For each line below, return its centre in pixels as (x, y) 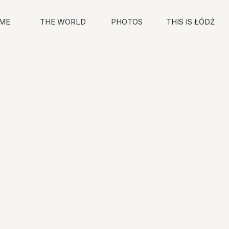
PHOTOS (127, 22)
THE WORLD (63, 22)
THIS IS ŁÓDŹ (190, 22)
